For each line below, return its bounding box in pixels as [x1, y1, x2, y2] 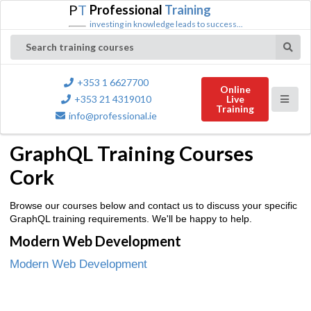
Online [219, 83, 251, 95]
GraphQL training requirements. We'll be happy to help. [10, 212, 252, 224]
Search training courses [26, 41, 134, 53]
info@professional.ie [69, 110, 158, 121]
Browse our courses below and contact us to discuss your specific [10, 199, 297, 211]
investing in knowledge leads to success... [89, 19, 243, 29]
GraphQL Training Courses [10, 141, 253, 165]
